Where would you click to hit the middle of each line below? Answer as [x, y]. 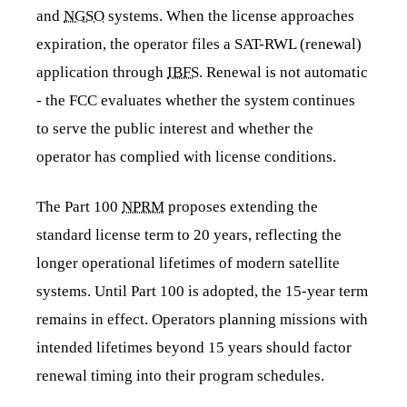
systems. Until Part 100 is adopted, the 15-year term [202, 292]
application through [102, 73]
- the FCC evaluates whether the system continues [196, 101]
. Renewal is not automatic [283, 73]
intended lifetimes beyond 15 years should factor [194, 348]
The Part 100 [79, 207]
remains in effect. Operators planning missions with [202, 320]
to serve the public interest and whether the [175, 129]
